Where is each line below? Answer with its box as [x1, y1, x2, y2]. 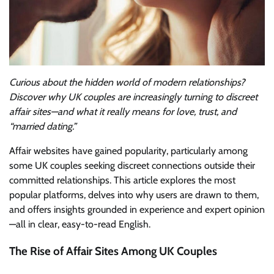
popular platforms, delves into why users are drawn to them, [9, 188, 259, 201]
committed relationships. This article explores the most [9, 174, 235, 186]
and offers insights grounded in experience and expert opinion [9, 203, 265, 215]
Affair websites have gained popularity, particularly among [9, 144, 248, 157]
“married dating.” [9, 120, 76, 132]
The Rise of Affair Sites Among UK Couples [9, 244, 217, 259]
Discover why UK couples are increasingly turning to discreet [9, 91, 257, 103]
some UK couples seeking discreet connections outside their [9, 159, 255, 171]
